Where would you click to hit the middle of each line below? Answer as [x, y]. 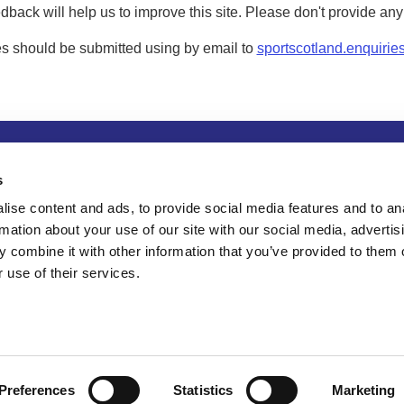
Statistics [203, 390]
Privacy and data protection [144, 157]
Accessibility [305, 157]
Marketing [363, 390]
